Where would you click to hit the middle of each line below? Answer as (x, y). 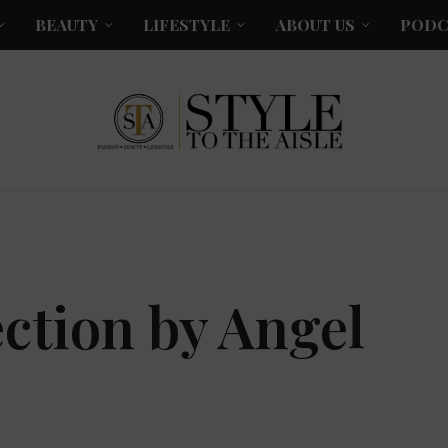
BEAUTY (66, 24)
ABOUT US (315, 24)
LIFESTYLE (186, 24)
